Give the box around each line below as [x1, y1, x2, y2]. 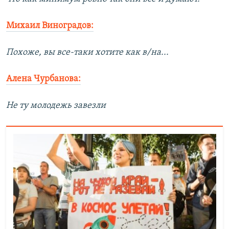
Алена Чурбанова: [6, 74, 81, 84]
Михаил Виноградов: [6, 21, 94, 31]
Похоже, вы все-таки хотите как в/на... [6, 48, 169, 58]
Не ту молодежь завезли [6, 101, 106, 111]
